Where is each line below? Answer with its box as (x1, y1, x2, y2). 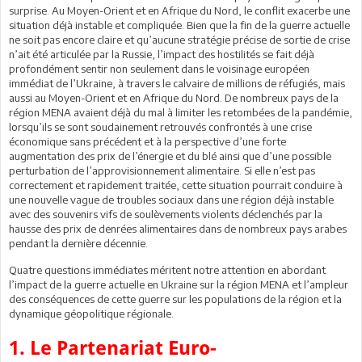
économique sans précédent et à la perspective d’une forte (9, 134, 286, 148)
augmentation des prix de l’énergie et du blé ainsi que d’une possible (9, 149, 331, 162)
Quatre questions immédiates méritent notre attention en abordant (9, 263, 326, 276)
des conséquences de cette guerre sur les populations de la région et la (9, 292, 342, 305)
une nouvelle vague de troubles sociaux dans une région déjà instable (9, 192, 334, 206)
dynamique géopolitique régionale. (9, 306, 174, 320)
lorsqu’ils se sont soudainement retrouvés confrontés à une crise (9, 120, 312, 133)
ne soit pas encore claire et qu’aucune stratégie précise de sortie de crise (9, 32, 350, 46)
